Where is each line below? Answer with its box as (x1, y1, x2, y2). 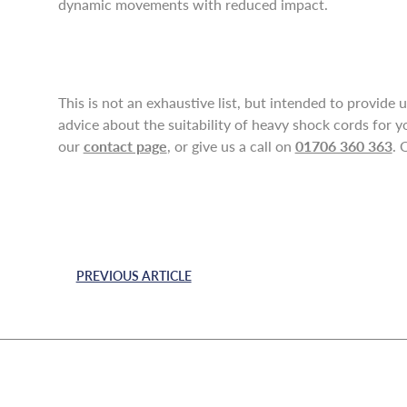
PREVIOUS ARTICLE (75, 266, 192, 284)
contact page (83, 135, 167, 156)
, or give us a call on (166, 135, 295, 156)
